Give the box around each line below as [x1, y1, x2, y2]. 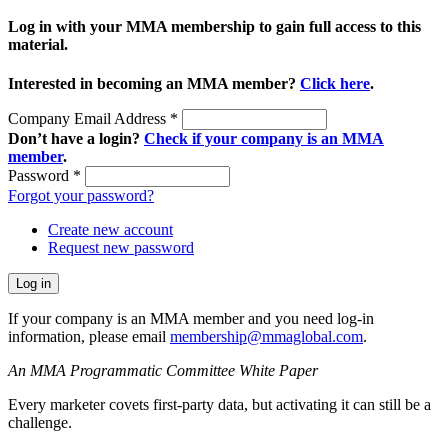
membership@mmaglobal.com [170, 328, 363, 346]
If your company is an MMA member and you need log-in [8, 310, 374, 328]
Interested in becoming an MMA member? [8, 75, 300, 93]
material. [8, 36, 68, 54]
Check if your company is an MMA [144, 130, 384, 148]
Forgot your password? [8, 187, 154, 205]
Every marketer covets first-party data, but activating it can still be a [8, 396, 431, 414]
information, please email [8, 328, 170, 346]
